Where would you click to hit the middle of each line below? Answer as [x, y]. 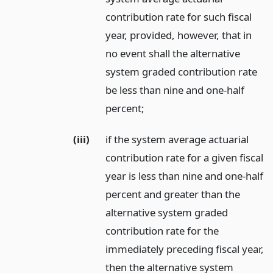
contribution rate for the [162, 230]
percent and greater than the [173, 194]
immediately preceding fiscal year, [185, 249]
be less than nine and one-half [175, 90]
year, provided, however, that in [179, 35]
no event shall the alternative [173, 53]
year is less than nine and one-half [185, 175]
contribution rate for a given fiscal [185, 157]
